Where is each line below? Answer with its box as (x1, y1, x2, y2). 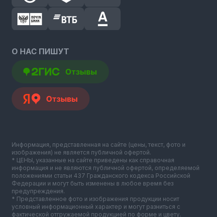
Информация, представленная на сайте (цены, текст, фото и (12, 141, 186, 149)
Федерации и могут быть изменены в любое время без (12, 180, 173, 187)
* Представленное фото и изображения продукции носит (12, 195, 179, 203)
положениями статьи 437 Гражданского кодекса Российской (12, 172, 190, 180)
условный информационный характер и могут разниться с (12, 203, 180, 211)
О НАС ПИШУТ (12, 46, 69, 57)
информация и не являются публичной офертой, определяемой (12, 164, 200, 172)
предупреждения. (12, 187, 65, 195)
